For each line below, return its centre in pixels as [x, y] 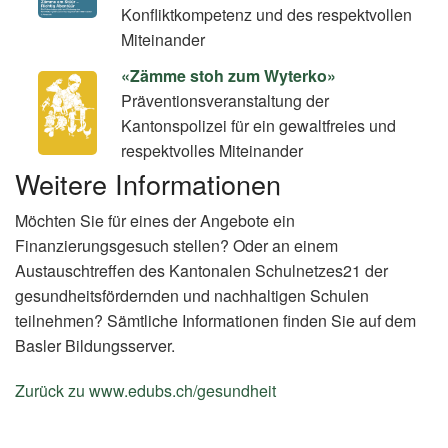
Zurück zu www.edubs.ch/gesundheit [145, 390]
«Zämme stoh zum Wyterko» [229, 76]
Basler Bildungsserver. [95, 345]
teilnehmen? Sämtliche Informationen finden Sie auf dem [215, 320]
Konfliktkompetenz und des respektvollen [267, 15]
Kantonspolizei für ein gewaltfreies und [259, 126]
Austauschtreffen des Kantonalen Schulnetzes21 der [201, 270]
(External [312, 390]
